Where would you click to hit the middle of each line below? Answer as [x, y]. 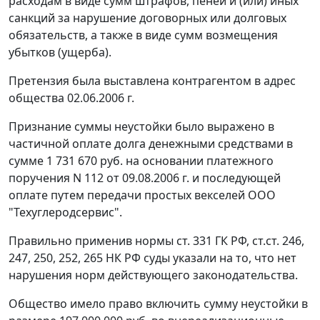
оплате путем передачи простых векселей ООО [142, 195]
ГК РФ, [232, 241]
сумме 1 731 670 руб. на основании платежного [141, 161]
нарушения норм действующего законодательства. [153, 275]
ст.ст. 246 [277, 241]
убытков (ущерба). [60, 52]
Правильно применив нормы [92, 241]
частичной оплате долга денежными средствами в [151, 144]
